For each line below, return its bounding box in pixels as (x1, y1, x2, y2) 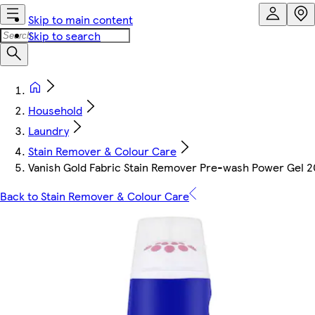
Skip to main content (28, 11, 133, 27)
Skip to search (28, 27, 101, 44)
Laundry (28, 122, 69, 139)
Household (28, 102, 82, 118)
